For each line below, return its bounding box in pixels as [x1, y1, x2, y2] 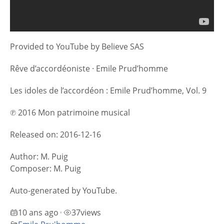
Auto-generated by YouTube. [10, 184, 117, 196]
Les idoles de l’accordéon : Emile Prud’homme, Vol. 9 [10, 84, 206, 96]
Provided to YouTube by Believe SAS [10, 40, 144, 52]
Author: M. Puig [10, 150, 68, 162]
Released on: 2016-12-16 [10, 128, 101, 140]
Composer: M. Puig [10, 162, 81, 174]
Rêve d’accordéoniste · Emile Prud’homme [10, 62, 168, 74]
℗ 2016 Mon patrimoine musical [10, 106, 130, 118]
